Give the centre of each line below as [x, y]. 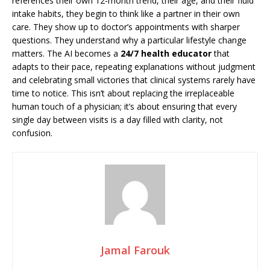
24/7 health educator [166, 53]
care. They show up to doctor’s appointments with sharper [126, 27]
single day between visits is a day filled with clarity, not [118, 120]
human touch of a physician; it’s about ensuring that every [124, 106]
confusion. [32, 133]
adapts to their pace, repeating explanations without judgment [134, 67]
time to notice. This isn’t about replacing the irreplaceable [123, 93]
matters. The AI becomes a [66, 53]
